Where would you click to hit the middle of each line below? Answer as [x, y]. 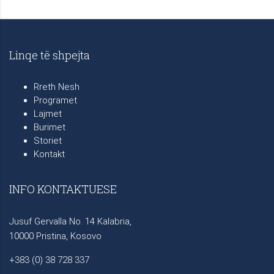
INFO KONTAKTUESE [63, 189]
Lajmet [48, 113]
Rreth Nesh [57, 87]
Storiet [48, 140]
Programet [55, 100]
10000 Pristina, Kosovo [55, 236]
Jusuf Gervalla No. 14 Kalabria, [70, 221]
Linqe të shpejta [50, 55]
